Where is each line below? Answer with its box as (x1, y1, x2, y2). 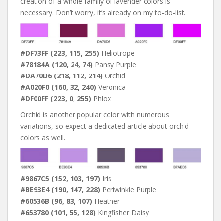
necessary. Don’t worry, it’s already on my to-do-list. (20, 7, 185, 17)
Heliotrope (99, 48, 135, 58)
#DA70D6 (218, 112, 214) (20, 71, 103, 81)
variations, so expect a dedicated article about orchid (20, 121, 189, 131)
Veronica (96, 82, 126, 92)
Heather (92, 196, 120, 206)
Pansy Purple (93, 60, 136, 70)
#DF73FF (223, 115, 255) (20, 48, 99, 58)
